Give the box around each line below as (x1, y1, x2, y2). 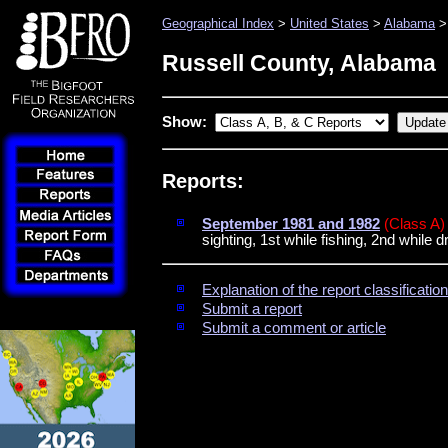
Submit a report (202, 301, 302, 318)
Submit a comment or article (202, 320, 386, 337)
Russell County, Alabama (162, 49, 436, 76)
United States (290, 16, 369, 31)
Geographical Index (162, 16, 274, 31)
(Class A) (384, 215, 445, 232)
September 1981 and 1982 (202, 215, 380, 232)
